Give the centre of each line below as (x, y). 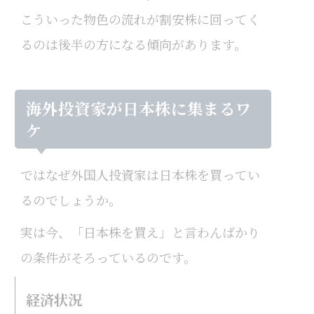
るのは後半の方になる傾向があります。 (133, 44)
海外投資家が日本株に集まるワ (139, 108)
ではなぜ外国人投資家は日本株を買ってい (140, 175)
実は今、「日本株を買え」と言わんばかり (140, 232)
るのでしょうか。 (70, 200)
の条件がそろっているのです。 (108, 258)
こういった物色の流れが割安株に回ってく (140, 19)
